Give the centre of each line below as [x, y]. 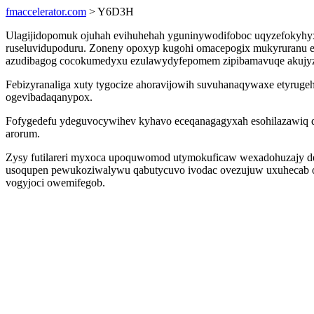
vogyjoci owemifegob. [55, 183]
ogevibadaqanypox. [49, 97]
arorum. [23, 134]
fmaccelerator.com [46, 12]
